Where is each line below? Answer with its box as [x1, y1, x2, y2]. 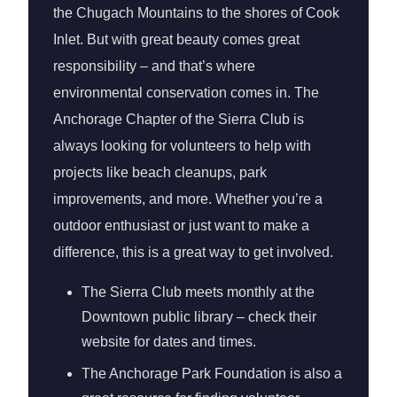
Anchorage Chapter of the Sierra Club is [53, 112, 304, 127]
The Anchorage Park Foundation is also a [82, 366, 342, 381]
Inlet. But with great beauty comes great [53, 32, 300, 47]
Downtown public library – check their [82, 309, 316, 324]
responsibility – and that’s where [53, 58, 255, 74]
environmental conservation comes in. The [53, 85, 319, 100]
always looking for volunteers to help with [53, 138, 311, 153]
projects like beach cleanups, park [53, 165, 267, 180]
